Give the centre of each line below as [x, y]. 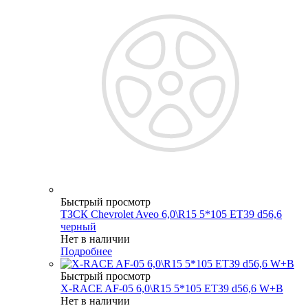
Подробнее [86, 251]
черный [78, 226]
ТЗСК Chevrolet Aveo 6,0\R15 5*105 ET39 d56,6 [171, 214]
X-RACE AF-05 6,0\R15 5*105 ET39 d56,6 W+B [172, 288]
